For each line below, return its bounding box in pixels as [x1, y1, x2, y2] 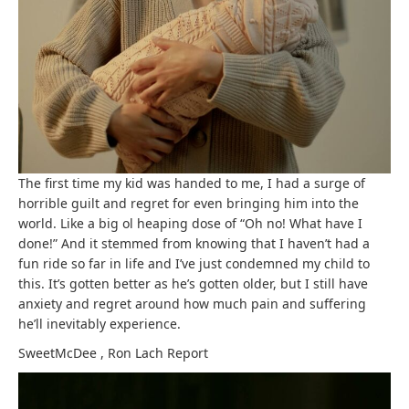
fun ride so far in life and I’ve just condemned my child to [18, 255, 370, 273]
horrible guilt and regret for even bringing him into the [18, 194, 359, 213]
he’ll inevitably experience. [18, 315, 181, 333]
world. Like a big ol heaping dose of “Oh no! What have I [18, 215, 362, 233]
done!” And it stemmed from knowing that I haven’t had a [18, 235, 370, 253]
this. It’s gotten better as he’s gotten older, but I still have [18, 275, 368, 293]
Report [167, 344, 208, 362]
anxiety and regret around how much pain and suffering [18, 295, 366, 313]
